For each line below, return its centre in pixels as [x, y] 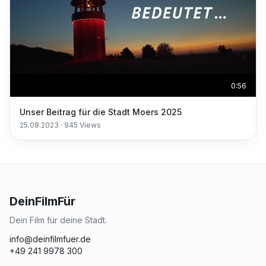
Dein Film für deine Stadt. [58, 220]
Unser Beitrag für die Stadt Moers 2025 [101, 112]
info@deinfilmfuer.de [50, 239]
